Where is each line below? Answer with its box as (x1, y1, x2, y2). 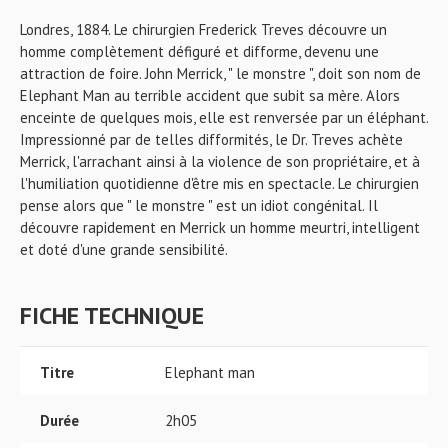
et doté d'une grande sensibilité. (20, 240, 228, 259)
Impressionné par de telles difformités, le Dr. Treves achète (20, 130, 403, 149)
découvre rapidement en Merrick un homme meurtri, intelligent (20, 218, 420, 237)
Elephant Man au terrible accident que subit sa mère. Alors (20, 86, 400, 105)
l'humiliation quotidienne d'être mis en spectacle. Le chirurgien (20, 174, 419, 193)
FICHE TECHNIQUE (20, 300, 204, 331)
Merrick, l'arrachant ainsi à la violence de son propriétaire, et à (20, 152, 420, 171)
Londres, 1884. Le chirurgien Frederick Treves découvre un (20, 20, 387, 39)
